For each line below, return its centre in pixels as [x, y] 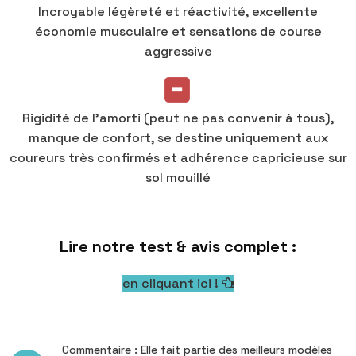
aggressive [178, 52]
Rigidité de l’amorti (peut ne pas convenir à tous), [178, 118]
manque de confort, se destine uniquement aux [178, 138]
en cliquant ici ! [172, 284]
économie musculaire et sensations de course [178, 32]
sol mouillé [178, 178]
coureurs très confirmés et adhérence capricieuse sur [178, 158]
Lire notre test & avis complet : [178, 247]
